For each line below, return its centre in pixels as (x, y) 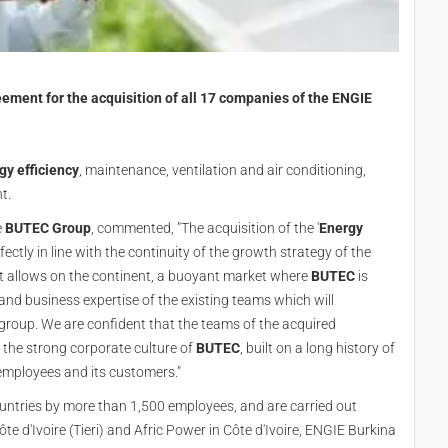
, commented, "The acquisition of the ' (205, 228)
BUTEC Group (48, 228)
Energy (341, 228)
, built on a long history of (317, 348)
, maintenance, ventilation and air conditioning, (222, 170)
